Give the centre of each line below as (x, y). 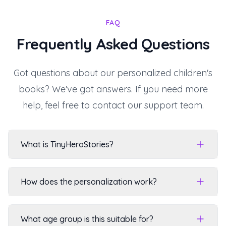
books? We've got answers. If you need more (113, 89)
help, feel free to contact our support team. (113, 105)
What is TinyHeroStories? (67, 144)
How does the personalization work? (89, 182)
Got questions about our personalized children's (113, 73)
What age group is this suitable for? (87, 219)
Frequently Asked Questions (113, 44)
